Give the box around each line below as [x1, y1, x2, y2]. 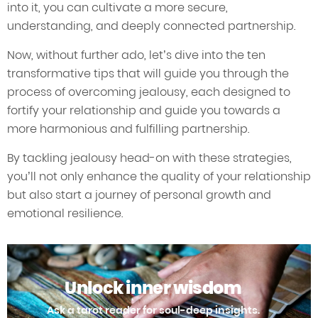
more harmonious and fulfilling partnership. [7, 121, 249, 138]
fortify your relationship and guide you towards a [7, 102, 280, 119]
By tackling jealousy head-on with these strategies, [7, 150, 292, 167]
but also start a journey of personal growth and [7, 187, 271, 204]
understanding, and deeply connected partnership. [7, 18, 295, 35]
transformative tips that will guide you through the [7, 65, 289, 82]
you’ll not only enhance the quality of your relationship [7, 168, 311, 185]
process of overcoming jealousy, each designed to [7, 84, 290, 101]
